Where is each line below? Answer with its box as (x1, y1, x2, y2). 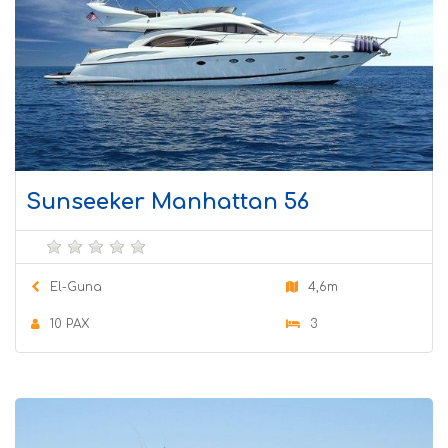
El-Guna (50, 279, 102, 294)
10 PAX (50, 316, 89, 331)
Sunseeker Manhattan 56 (26, 189, 309, 214)
